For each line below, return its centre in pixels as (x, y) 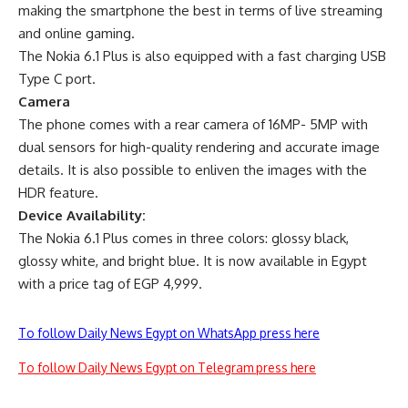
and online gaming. (76, 34)
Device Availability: (82, 216)
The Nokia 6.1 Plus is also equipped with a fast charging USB (202, 56)
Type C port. (57, 79)
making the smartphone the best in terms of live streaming (200, 11)
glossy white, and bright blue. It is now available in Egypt (193, 261)
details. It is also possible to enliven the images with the (193, 170)
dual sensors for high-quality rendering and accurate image (199, 148)
